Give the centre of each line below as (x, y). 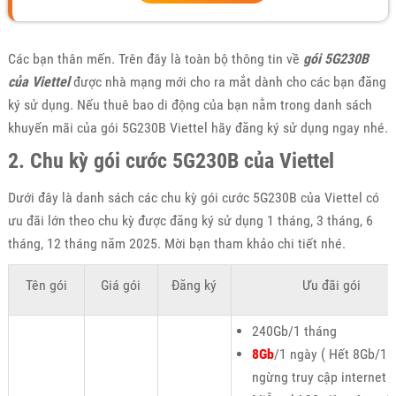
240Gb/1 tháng (294, 331)
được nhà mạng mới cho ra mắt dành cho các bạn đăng (228, 81)
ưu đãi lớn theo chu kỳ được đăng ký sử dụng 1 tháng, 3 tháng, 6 (190, 220)
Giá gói (121, 285)
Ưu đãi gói (331, 285)
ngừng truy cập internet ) (323, 377)
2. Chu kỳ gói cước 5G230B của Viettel (171, 160)
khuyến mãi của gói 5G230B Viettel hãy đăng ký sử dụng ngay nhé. (198, 127)
